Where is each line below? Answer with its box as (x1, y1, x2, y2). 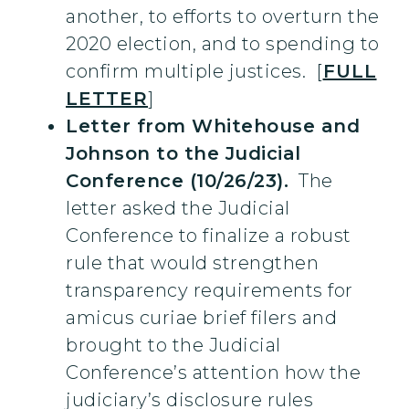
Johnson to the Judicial (66, 142, 301, 165)
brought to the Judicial (66, 334, 281, 357)
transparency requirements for (66, 279, 353, 302)
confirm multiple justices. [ (66, 60, 323, 83)
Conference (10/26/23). (66, 170, 288, 193)
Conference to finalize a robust (66, 225, 351, 247)
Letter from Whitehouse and (66, 115, 360, 138)
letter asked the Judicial (66, 197, 290, 220)
